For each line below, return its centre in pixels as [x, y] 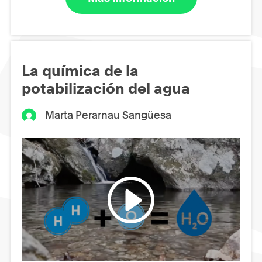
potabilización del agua [106, 89]
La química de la [80, 71]
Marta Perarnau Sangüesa [108, 115]
